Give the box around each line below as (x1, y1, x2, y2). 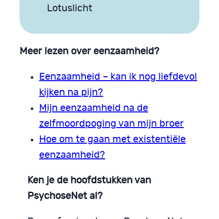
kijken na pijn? (39, 87, 103, 97)
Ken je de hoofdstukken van (27, 175, 151, 185)
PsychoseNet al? (27, 191, 103, 201)
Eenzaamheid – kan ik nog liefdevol (39, 71, 197, 82)
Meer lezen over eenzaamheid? (20, 46, 159, 56)
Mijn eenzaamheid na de (39, 103, 148, 113)
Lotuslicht (47, 3, 92, 13)
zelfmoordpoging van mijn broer (39, 118, 184, 129)
